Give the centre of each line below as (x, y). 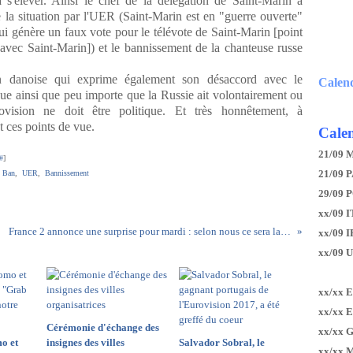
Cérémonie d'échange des (103, 327)
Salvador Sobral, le (221, 342)
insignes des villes (85, 342)
